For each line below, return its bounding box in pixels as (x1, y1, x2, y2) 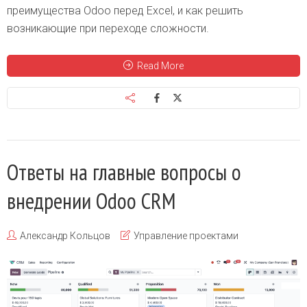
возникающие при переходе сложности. (7, 21, 209, 35)
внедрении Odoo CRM (7, 186, 175, 215)
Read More (137, 60, 184, 71)
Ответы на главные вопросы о (7, 157, 241, 186)
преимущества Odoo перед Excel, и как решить (7, 3, 243, 17)
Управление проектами (134, 230, 238, 241)
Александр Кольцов (20, 230, 110, 241)
